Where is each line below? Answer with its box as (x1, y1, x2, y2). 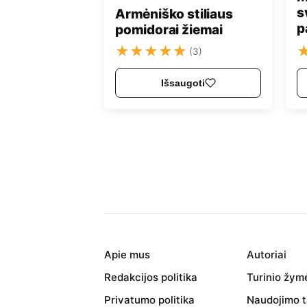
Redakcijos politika (104, 271, 197, 284)
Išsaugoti (160, 77, 205, 89)
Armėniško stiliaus (115, 6, 233, 23)
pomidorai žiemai (115, 22, 223, 38)
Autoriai (247, 248, 286, 262)
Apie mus (104, 248, 150, 262)
